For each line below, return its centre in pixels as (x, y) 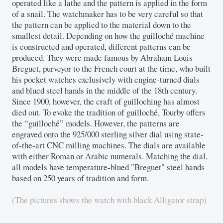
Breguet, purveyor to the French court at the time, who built (111, 68)
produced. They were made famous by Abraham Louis (102, 57)
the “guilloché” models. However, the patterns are (96, 123)
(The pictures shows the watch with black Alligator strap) (109, 200)
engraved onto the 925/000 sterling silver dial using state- (108, 134)
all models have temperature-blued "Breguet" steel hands (108, 167)
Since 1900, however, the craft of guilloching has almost (106, 101)
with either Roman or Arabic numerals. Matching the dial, (110, 156)
